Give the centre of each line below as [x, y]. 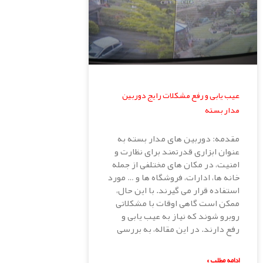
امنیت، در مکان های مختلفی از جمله [176, 165]
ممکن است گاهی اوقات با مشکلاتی [178, 203]
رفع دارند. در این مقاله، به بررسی [178, 229]
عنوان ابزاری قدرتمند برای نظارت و [177, 152]
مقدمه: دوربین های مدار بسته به [178, 139]
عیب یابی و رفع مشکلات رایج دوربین [181, 95]
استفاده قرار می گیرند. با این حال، [178, 190]
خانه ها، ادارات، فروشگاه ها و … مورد [173, 178]
